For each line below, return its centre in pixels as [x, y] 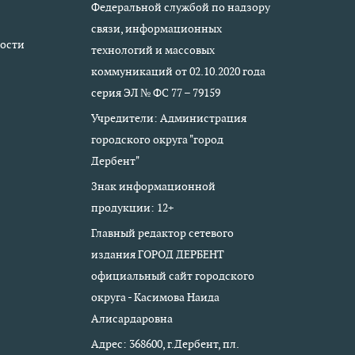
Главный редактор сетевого [162, 233]
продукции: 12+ [132, 208]
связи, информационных [156, 29]
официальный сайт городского [172, 276]
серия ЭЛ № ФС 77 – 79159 [155, 93]
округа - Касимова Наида [155, 297]
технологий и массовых [153, 50]
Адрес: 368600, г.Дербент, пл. [164, 344]
